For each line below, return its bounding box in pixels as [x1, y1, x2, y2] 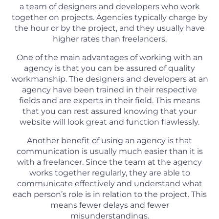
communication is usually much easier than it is [16, 147, 203, 156]
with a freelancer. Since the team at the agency [17, 157, 202, 167]
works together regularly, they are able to [29, 168, 190, 178]
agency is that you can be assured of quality [24, 64, 195, 73]
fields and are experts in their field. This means [19, 96, 200, 106]
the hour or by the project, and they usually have [14, 23, 205, 33]
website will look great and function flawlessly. [20, 117, 199, 127]
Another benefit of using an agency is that [27, 136, 192, 146]
